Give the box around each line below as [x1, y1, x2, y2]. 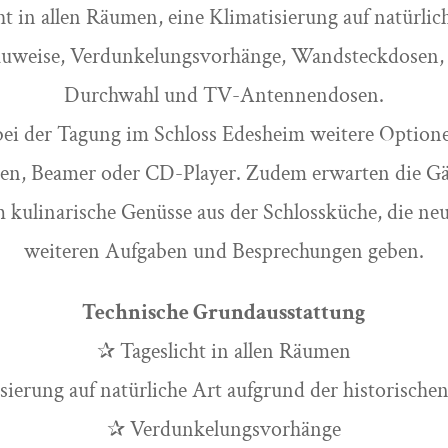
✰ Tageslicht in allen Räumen [96, 337, 351, 367]
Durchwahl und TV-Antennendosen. [63, 81, 384, 111]
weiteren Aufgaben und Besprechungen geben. [23, 237, 424, 267]
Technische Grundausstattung [82, 298, 366, 328]
